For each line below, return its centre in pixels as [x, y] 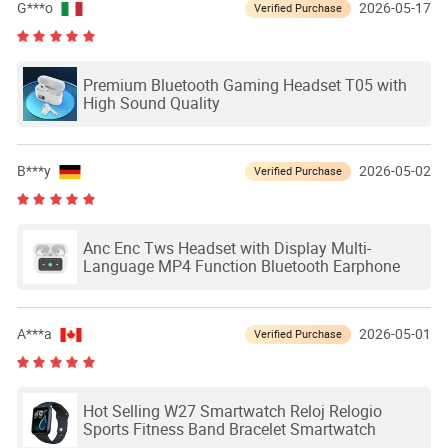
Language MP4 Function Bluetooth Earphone [241, 265]
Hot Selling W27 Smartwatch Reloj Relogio [232, 410]
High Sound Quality [151, 102]
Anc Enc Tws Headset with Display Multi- [226, 247]
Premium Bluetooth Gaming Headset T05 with [244, 84]
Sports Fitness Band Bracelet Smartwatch [229, 428]
